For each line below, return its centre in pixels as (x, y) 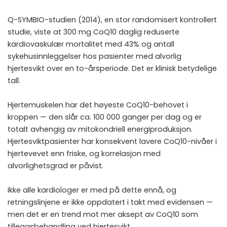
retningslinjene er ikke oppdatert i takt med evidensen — (110, 202)
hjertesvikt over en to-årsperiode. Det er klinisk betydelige (112, 69)
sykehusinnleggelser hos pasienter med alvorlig (94, 56)
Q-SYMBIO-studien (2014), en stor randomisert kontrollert (112, 20)
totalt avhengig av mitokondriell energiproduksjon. (100, 129)
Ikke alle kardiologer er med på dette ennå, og (92, 190)
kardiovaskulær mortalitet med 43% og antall (91, 44)
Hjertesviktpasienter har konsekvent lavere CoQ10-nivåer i (112, 142)
